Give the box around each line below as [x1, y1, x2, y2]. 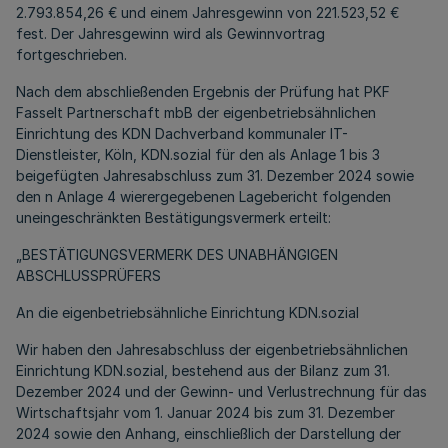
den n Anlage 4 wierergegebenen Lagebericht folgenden [16, 188, 391, 206]
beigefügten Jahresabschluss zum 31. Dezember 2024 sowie [16, 167, 414, 185]
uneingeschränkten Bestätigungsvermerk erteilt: [16, 209, 331, 227]
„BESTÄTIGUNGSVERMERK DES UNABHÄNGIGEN [16, 246, 338, 264]
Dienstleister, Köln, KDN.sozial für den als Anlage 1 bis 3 [16, 146, 380, 164]
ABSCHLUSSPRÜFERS [16, 267, 161, 285]
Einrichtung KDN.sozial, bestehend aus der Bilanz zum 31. [16, 362, 390, 380]
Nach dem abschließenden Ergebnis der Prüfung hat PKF [16, 83, 390, 101]
